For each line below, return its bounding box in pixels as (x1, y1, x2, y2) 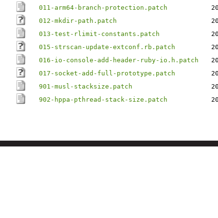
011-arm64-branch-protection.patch (39, 4, 167, 11)
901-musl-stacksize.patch (39, 83, 132, 90)
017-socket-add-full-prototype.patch (39, 70, 175, 77)
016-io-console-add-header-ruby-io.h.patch (39, 56, 199, 64)
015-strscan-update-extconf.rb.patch (39, 43, 175, 51)
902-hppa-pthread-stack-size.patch (39, 96, 167, 103)
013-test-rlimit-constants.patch (39, 30, 160, 37)
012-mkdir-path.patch (39, 17, 117, 24)
